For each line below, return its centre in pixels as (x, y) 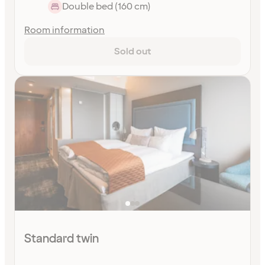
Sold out (132, 51)
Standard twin (62, 239)
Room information (64, 30)
